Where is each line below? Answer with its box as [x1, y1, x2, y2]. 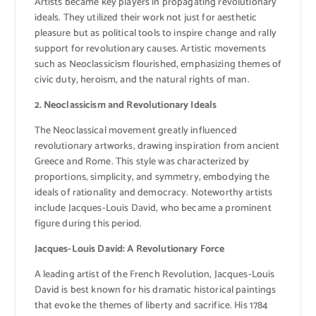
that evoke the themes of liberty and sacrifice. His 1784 [34, 297, 269, 314]
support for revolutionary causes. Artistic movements [34, 40, 266, 57]
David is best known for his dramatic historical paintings [34, 281, 276, 298]
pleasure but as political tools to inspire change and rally [34, 25, 276, 42]
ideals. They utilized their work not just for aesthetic [34, 9, 257, 26]
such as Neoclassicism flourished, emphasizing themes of [34, 56, 282, 73]
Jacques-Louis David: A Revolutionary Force [34, 241, 225, 257]
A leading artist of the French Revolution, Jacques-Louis [34, 266, 275, 283]
